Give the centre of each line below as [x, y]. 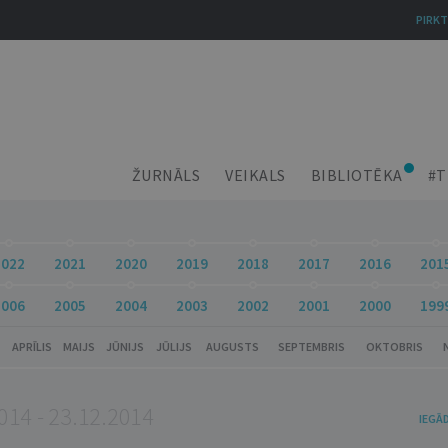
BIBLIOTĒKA [356, 175]
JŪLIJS [173, 346]
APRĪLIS [32, 346]
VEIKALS [255, 175]
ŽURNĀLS [165, 175]
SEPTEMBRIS [311, 346]
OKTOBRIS [394, 346]
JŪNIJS [125, 346]
